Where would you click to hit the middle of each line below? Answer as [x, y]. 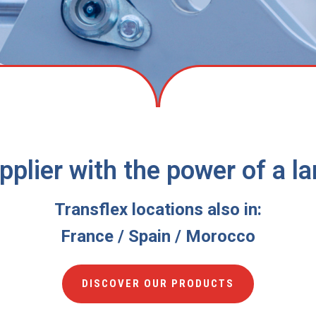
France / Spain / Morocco [158, 237]
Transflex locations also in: [158, 210]
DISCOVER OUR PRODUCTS [158, 284]
